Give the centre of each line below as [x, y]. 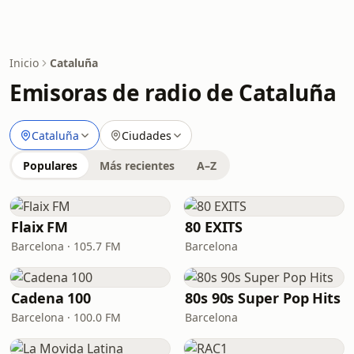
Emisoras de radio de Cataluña [173, 92]
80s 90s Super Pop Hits [263, 298]
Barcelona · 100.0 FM [66, 317]
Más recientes [137, 166]
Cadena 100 [51, 298]
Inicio [24, 63]
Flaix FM [40, 227]
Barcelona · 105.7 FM [66, 246]
